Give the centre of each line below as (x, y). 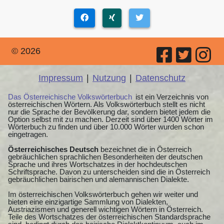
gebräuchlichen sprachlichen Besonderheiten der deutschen (105, 156)
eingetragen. (28, 134)
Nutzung (109, 78)
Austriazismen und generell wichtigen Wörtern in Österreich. (105, 209)
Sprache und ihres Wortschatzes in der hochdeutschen (97, 164)
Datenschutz (160, 78)
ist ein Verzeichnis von (171, 96)
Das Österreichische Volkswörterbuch (70, 96)
